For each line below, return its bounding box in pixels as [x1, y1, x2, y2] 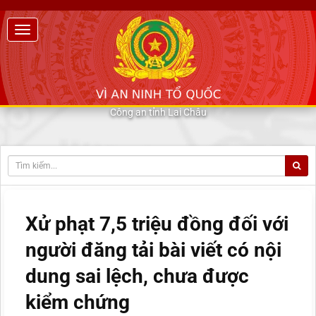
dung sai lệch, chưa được [25, 265, 249, 288]
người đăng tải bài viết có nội [25, 238, 281, 262]
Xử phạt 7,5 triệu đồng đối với [25, 212, 288, 236]
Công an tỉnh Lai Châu [109, 107, 207, 118]
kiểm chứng [25, 291, 130, 315]
